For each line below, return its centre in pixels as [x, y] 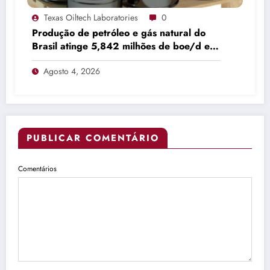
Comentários [37, 168]
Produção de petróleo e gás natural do [119, 33]
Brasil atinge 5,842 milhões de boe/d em [125, 46]
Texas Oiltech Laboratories [91, 17]
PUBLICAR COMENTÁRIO [93, 138]
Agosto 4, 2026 [72, 71]
